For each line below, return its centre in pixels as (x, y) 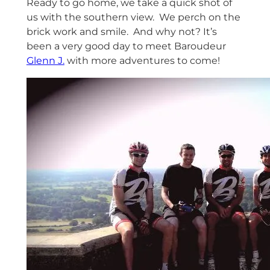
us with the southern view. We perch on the (133, 17)
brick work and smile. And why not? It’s (121, 32)
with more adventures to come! (142, 61)
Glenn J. (45, 61)
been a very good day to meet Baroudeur (126, 46)
